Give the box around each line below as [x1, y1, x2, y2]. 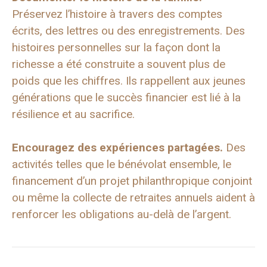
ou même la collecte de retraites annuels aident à [12, 191, 255, 205]
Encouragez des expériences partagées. [12, 141, 223, 155]
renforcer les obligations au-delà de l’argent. [12, 207, 231, 222]
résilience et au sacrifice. [12, 107, 135, 121]
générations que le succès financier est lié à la [12, 90, 241, 104]
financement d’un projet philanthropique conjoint [12, 174, 252, 188]
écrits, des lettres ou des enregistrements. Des [12, 23, 245, 38]
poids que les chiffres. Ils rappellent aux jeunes [12, 73, 246, 88]
